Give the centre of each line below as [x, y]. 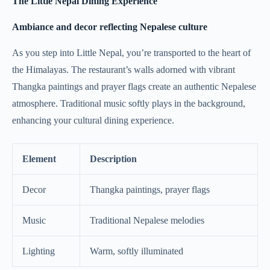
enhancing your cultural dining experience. [93, 120]
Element [39, 159]
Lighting [39, 251]
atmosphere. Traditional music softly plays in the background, [129, 103]
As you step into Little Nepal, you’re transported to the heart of [131, 53]
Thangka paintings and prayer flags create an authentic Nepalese [134, 86]
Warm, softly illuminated [137, 251]
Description [113, 159]
